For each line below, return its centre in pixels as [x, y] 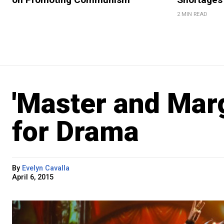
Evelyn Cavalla [46, 168]
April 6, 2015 [33, 177]
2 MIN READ [192, 14]
